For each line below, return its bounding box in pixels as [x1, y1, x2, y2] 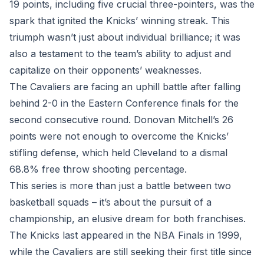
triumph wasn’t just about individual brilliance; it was [9, 31, 240, 43]
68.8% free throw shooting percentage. [9, 163, 187, 175]
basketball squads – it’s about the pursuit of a [9, 196, 212, 208]
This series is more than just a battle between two [9, 180, 231, 192]
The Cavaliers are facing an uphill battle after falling [9, 81, 240, 93]
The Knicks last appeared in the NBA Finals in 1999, [9, 229, 242, 241]
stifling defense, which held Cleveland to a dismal [9, 147, 227, 159]
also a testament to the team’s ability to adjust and [9, 48, 231, 60]
